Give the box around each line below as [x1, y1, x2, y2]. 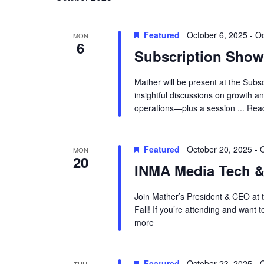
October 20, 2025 [186, 143, 252, 156]
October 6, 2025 [186, 29, 247, 41]
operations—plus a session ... [134, 102, 247, 114]
